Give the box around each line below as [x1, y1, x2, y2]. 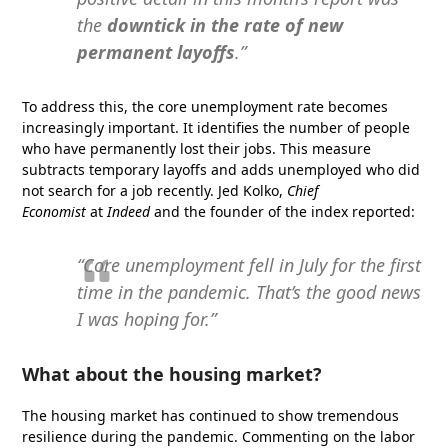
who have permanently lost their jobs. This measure [22, 138, 372, 158]
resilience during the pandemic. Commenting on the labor [22, 426, 416, 446]
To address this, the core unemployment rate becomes [22, 96, 389, 116]
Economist [22, 201, 91, 221]
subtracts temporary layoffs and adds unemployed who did [22, 159, 421, 179]
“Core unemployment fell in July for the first [77, 252, 422, 277]
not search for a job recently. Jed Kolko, [22, 180, 288, 200]
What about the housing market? [22, 361, 323, 386]
